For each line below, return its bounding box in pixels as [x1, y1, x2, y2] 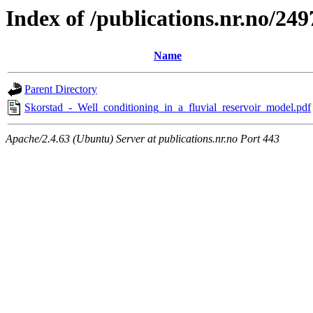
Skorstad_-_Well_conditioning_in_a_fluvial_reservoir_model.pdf [24, 101, 311, 114]
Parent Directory [24, 83, 97, 96]
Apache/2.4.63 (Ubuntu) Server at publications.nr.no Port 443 [6, 133, 279, 145]
